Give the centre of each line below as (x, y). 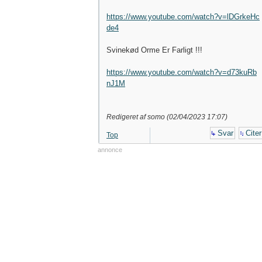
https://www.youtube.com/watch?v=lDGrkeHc (183, 17)
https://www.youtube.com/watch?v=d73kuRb (182, 72)
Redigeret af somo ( (138, 117)
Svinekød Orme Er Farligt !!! (154, 50)
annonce (110, 150)
